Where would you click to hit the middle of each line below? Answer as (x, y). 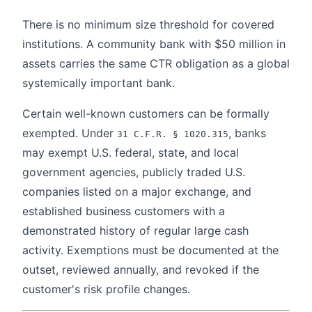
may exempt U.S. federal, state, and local (131, 152)
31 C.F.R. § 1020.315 (173, 134)
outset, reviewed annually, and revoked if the (141, 269)
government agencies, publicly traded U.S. (134, 172)
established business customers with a (124, 211)
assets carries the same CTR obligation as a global (156, 63)
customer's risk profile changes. (106, 289)
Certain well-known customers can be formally (146, 113)
